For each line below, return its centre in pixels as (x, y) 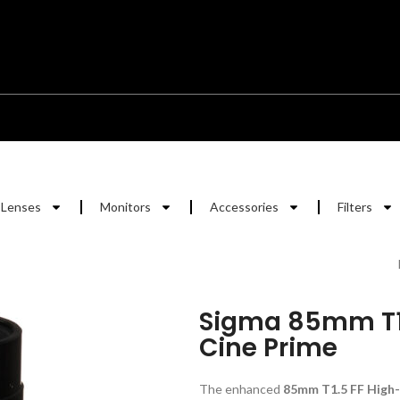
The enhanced (241, 389)
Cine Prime (268, 348)
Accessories (244, 207)
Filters (355, 207)
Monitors (125, 207)
